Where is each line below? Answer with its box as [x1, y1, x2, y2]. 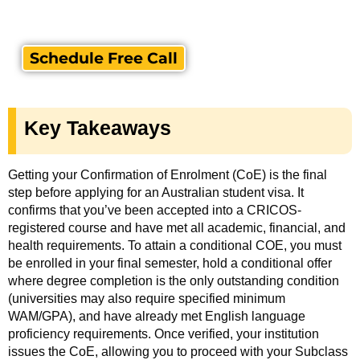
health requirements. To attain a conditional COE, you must [8, 238, 342, 252]
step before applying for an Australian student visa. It [8, 185, 304, 199]
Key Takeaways [24, 116, 171, 139]
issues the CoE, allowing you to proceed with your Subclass [8, 344, 348, 358]
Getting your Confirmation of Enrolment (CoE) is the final [8, 167, 327, 182]
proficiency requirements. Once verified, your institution [8, 326, 319, 341]
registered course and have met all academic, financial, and [8, 220, 346, 235]
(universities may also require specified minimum [8, 291, 285, 305]
